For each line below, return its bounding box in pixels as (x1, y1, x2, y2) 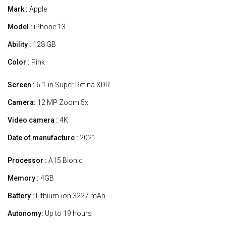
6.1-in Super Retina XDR (35, 80, 110, 89)
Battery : (8, 191, 34, 200)
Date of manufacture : (8, 133, 78, 142)
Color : (8, 58, 30, 66)
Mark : (8, 5, 28, 13)
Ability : (8, 40, 31, 48)
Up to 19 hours (43, 209, 92, 217)
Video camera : (8, 116, 58, 124)
